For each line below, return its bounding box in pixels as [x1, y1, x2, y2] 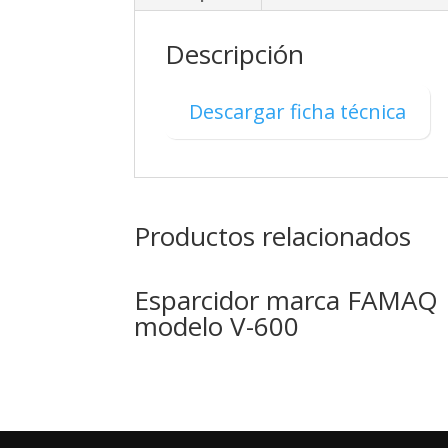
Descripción [165, 35, 305, 72]
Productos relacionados [134, 217, 412, 254]
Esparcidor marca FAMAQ [134, 281, 439, 318]
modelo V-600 [134, 307, 300, 344]
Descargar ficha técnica [189, 97, 407, 125]
